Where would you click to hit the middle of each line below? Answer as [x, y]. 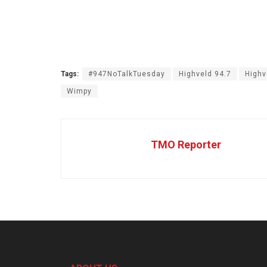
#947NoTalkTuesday [127, 74]
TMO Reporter [186, 144]
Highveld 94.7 [205, 74]
